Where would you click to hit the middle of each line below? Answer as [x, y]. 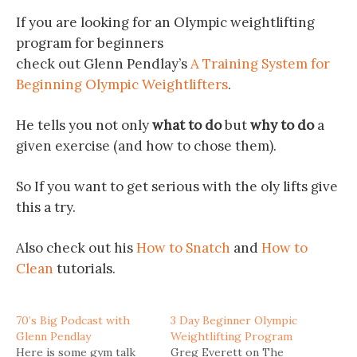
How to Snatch [183, 248]
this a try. [46, 207]
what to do [187, 125]
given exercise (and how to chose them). [146, 146]
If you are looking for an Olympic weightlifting [165, 22]
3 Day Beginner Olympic [234, 320]
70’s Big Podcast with [73, 320]
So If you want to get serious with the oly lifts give [177, 186]
